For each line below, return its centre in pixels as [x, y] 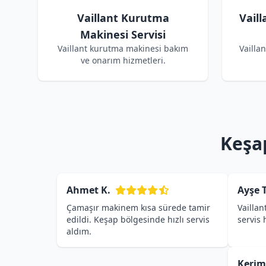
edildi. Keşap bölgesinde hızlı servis [138, 219]
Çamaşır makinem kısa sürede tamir [138, 208]
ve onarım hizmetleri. [123, 60]
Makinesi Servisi [123, 34]
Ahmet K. [88, 190]
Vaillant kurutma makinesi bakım [123, 48]
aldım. [79, 231]
